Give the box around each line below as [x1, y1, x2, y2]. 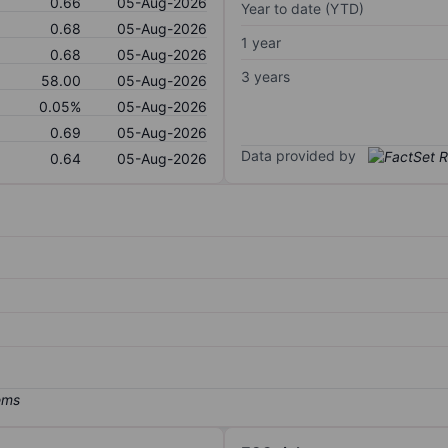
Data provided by [241, 146, 356, 164]
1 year [241, 33, 281, 51]
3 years [241, 67, 290, 85]
